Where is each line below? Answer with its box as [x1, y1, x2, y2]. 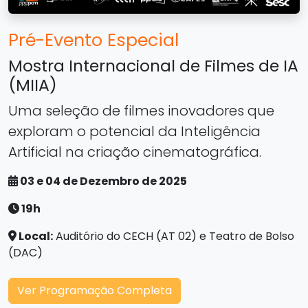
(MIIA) [8, 74, 57, 97]
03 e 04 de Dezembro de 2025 [18, 173, 187, 190]
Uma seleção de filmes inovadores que [8, 101, 274, 121]
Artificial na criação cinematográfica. [8, 142, 261, 162]
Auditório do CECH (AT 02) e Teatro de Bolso [53, 228, 294, 245]
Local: [16, 228, 53, 245]
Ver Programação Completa [17, 283, 172, 299]
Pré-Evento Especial [8, 28, 179, 53]
